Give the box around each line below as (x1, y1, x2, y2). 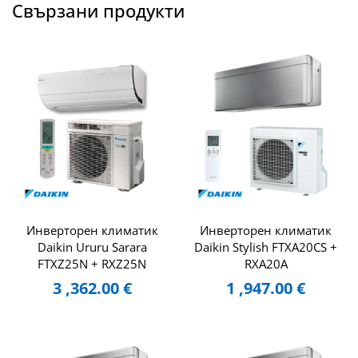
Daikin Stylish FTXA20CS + (194, 239, 338, 256)
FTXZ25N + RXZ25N (38, 256, 147, 272)
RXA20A (244, 256, 288, 272)
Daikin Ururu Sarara (37, 239, 147, 256)
